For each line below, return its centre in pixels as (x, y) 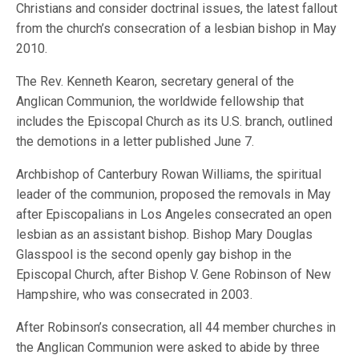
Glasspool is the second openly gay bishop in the (154, 254)
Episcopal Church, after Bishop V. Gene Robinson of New (174, 274)
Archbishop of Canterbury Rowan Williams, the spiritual (169, 174)
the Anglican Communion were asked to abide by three (168, 347)
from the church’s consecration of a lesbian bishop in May (177, 28)
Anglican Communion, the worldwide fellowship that (160, 101)
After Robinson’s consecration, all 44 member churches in (176, 327)
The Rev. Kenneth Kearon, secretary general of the (155, 81)
